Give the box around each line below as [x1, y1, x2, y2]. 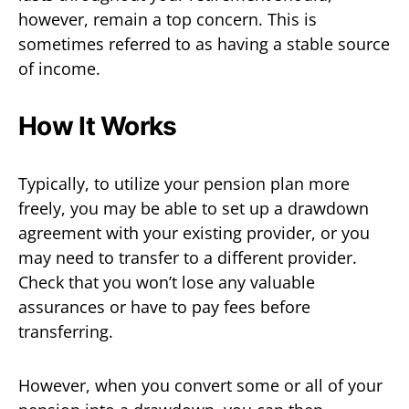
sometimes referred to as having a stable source [18, 33, 390, 55]
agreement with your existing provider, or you [18, 222, 370, 244]
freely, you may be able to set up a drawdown [18, 197, 369, 219]
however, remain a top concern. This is [18, 8, 317, 30]
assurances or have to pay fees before [18, 296, 310, 318]
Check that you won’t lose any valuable [18, 271, 315, 293]
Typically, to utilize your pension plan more [18, 173, 350, 194]
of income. [18, 58, 100, 79]
